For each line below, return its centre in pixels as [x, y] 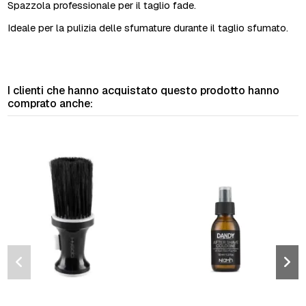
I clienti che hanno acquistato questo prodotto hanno [144, 90]
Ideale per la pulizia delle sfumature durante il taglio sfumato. [148, 27]
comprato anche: [51, 103]
